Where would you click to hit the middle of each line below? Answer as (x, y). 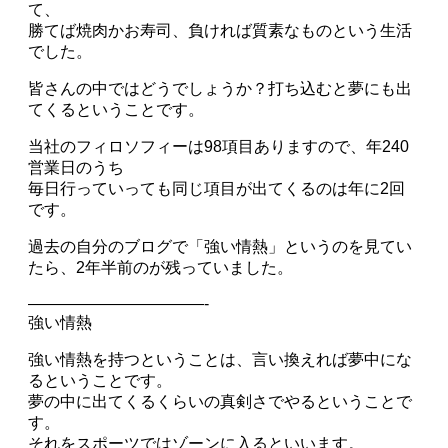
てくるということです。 (116, 109)
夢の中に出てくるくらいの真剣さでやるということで (220, 401)
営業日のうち (76, 167)
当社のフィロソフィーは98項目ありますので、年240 (218, 146)
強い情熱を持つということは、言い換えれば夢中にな (220, 359)
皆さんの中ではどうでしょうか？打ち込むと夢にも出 (220, 88)
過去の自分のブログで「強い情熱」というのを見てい (220, 246)
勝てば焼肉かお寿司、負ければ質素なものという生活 (220, 30)
